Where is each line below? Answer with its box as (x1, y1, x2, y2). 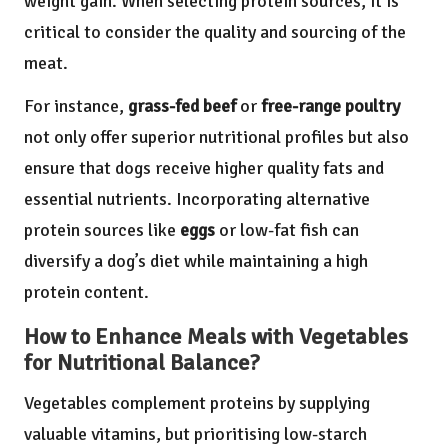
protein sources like (24, 219, 180, 242)
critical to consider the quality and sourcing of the (24, 21, 406, 44)
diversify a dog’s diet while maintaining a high (24, 250, 368, 273)
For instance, (24, 95, 128, 118)
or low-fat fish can (215, 219, 359, 242)
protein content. (24, 281, 149, 304)
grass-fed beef (128, 95, 236, 118)
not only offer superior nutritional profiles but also (24, 126, 409, 149)
